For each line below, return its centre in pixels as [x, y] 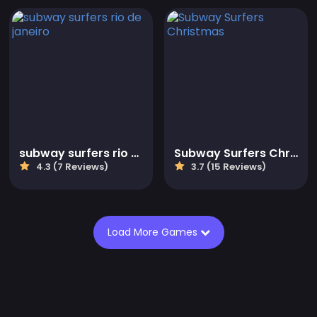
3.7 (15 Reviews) [227, 167]
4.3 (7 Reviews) [71, 167]
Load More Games [154, 232]
